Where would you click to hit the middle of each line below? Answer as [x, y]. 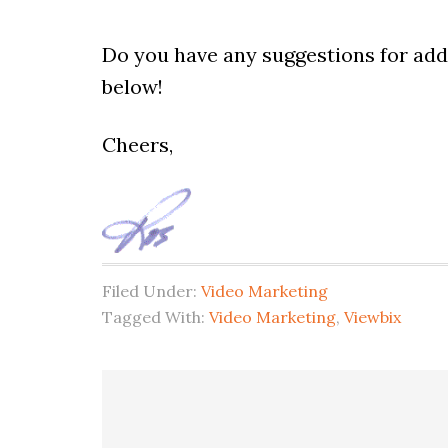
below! [132, 86]
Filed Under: [151, 290]
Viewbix [372, 316]
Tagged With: [155, 316]
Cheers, [137, 144]
